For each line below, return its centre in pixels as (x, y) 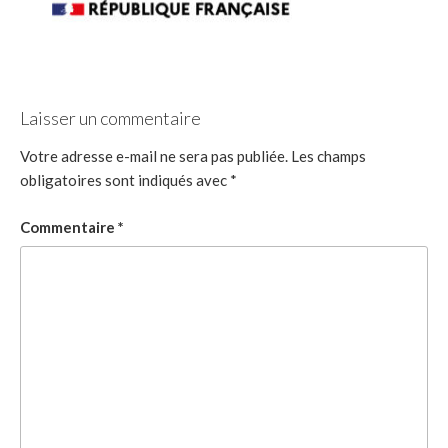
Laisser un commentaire (110, 117)
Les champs (328, 156)
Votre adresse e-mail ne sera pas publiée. (154, 156)
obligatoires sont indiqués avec (125, 180)
